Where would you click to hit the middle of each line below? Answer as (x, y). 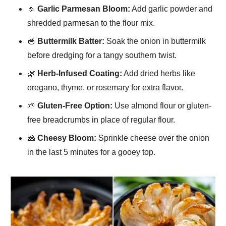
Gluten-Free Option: (75, 106)
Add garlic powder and (171, 9)
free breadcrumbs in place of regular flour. (101, 120)
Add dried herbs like (159, 74)
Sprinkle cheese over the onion (153, 138)
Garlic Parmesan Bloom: (84, 9)
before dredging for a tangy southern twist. (102, 55)
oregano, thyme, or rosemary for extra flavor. (105, 88)
